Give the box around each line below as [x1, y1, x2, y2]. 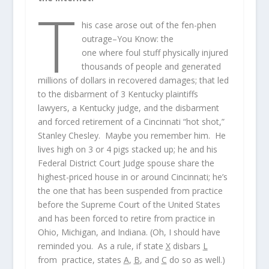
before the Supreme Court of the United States [37, 199, 220, 211]
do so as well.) [166, 254, 225, 266]
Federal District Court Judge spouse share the [37, 157, 214, 169]
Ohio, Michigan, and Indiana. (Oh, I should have [37, 226, 220, 238]
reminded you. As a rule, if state [37, 240, 166, 252]
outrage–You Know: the [82, 33, 174, 45]
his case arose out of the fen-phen [82, 19, 217, 31]
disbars [170, 240, 203, 252]
